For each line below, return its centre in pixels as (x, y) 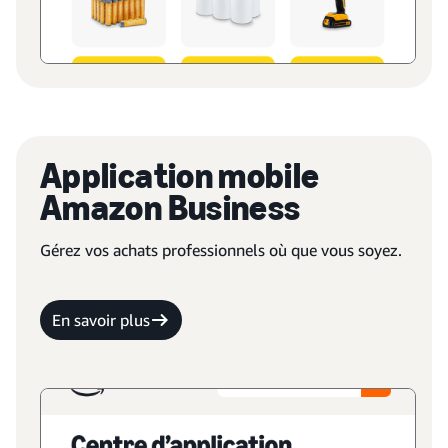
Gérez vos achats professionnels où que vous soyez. (221, 250)
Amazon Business (170, 207)
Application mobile (180, 175)
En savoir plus (101, 320)
